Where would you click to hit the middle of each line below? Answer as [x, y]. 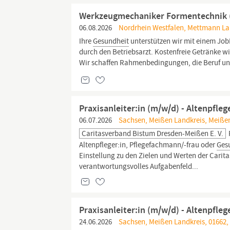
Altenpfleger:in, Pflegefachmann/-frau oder [148, 145]
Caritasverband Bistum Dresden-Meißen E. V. [153, 133]
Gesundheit [111, 41]
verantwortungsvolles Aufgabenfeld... [139, 166]
